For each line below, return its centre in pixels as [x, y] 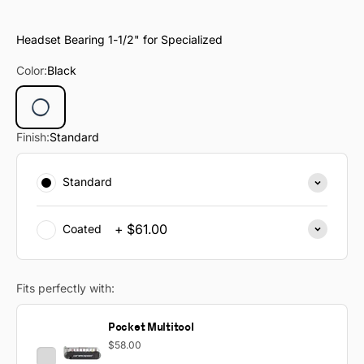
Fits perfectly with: [65, 288]
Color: [32, 71]
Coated [82, 228]
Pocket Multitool [151, 327]
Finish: [33, 137]
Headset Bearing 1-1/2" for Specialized [119, 40]
